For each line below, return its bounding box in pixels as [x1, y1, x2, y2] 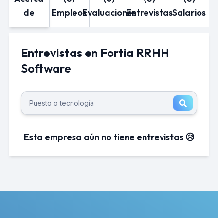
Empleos [52, 7, 87, 18]
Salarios [172, 7, 206, 18]
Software [20, 61, 71, 75]
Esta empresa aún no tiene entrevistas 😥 [23, 131, 195, 143]
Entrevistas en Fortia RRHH [20, 45, 169, 60]
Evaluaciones [82, 7, 136, 18]
